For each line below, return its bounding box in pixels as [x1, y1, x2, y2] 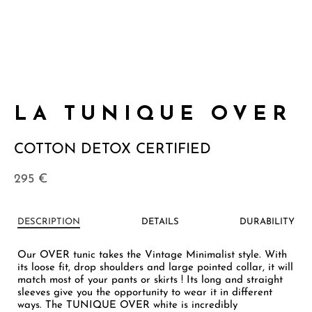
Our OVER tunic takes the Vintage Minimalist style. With [17, 249, 287, 260]
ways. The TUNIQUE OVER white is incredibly [17, 299, 237, 311]
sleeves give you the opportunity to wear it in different [17, 287, 272, 298]
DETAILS [141, 217, 179, 226]
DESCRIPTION [17, 217, 80, 226]
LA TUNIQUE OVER [14, 104, 292, 125]
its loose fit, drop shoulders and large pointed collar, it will [17, 262, 293, 273]
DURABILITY [240, 217, 295, 226]
